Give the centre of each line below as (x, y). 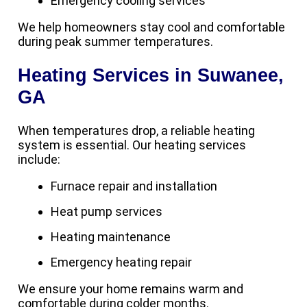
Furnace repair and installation (134, 186)
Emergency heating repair (121, 262)
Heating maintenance (111, 237)
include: (39, 160)
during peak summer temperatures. (115, 42)
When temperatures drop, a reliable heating (136, 131)
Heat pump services (107, 212)
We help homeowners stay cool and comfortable (151, 27)
